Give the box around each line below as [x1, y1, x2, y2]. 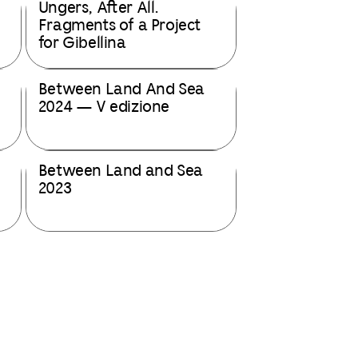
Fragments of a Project [38, 18, 201, 34]
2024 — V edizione [38, 100, 170, 115]
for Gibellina [38, 36, 126, 51]
